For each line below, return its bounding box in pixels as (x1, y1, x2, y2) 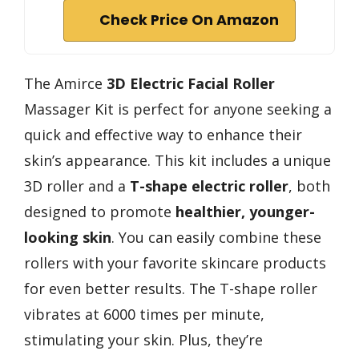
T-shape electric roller (130, 176, 288, 196)
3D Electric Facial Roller (107, 74, 275, 94)
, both (288, 176, 330, 196)
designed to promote (24, 202, 175, 222)
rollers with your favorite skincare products (24, 253, 326, 273)
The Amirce (24, 74, 107, 94)
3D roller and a (24, 176, 130, 196)
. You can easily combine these (111, 228, 321, 248)
